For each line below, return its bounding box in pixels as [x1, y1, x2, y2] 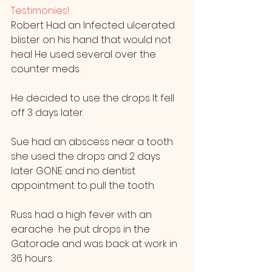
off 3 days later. [11, 105, 84, 120]
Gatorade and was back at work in [11, 236, 180, 251]
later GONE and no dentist [11, 163, 138, 178]
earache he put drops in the [11, 222, 152, 236]
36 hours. [11, 251, 53, 265]
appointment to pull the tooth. [11, 178, 155, 192]
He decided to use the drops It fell [11, 90, 177, 105]
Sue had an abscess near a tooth [11, 134, 175, 149]
